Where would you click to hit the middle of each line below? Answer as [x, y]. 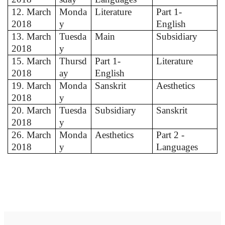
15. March [32, 61]
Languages [177, 147]
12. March [32, 12]
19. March [32, 85]
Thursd [73, 61]
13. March [32, 36]
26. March [32, 135]
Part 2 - [171, 135]
